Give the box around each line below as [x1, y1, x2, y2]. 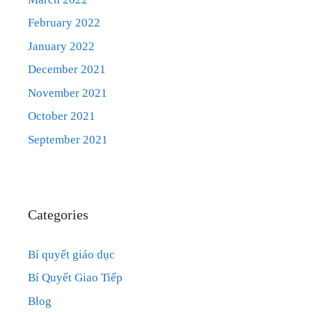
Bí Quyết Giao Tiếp [28, 271, 123, 285]
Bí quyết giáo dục [28, 247, 115, 261]
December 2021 [28, 63, 106, 77]
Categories [28, 206, 88, 222]
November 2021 [28, 86, 107, 100]
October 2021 [28, 109, 95, 123]
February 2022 [28, 16, 100, 30]
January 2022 [28, 39, 95, 53]
